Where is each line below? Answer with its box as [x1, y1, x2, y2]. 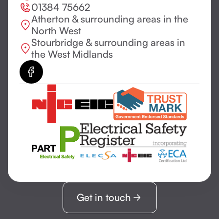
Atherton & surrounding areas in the [31, 13, 188, 25]
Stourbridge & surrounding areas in [31, 36, 185, 49]
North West [31, 24, 81, 37]
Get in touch [76, 191, 131, 204]
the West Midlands [31, 48, 113, 61]
